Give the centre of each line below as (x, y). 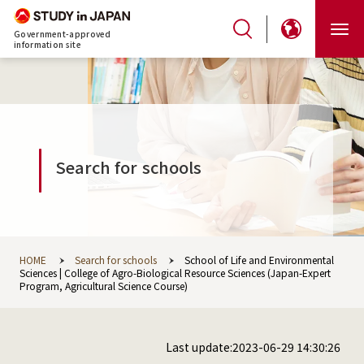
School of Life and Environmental (259, 260)
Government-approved (63, 34)
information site (48, 45)
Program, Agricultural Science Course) (104, 286)
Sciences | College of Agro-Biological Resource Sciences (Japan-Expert (175, 273)
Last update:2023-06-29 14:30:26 (253, 347)
